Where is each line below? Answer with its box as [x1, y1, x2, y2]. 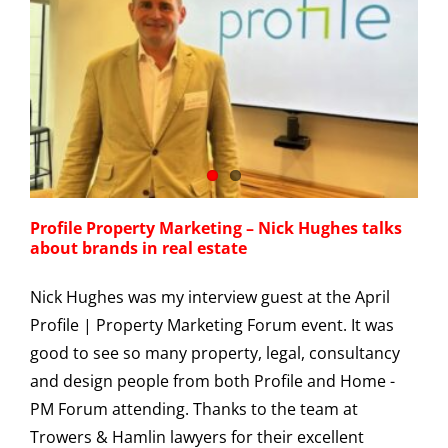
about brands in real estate [30, 236, 247, 259]
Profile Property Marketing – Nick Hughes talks [30, 216, 402, 239]
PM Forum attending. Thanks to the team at [30, 397, 358, 420]
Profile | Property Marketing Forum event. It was [30, 313, 394, 336]
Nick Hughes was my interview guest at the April [30, 285, 390, 308]
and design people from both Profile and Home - [30, 369, 395, 392]
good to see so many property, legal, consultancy [30, 341, 400, 364]
